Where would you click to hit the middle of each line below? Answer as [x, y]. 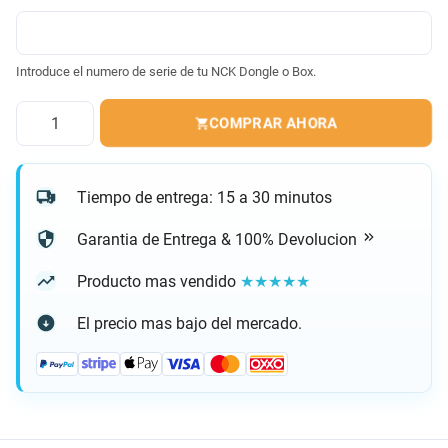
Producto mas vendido [158, 281]
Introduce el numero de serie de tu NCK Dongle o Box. [166, 71]
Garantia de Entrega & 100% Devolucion [219, 240]
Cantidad [44, 110]
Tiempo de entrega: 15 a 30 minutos [204, 197]
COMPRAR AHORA [273, 123]
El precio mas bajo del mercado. [189, 323]
